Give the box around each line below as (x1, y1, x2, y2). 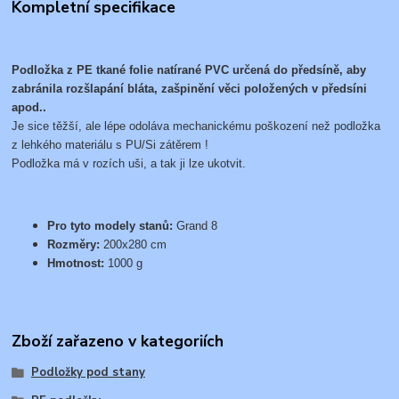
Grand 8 (173, 219, 218, 233)
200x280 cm (103, 238, 167, 252)
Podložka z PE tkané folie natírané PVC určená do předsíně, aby (12, 63, 367, 77)
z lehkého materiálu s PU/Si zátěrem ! (12, 138, 209, 152)
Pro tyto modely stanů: (47, 219, 174, 233)
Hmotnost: (47, 256, 109, 271)
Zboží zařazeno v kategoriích (12, 330, 224, 352)
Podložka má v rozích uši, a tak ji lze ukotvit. (12, 157, 247, 171)
